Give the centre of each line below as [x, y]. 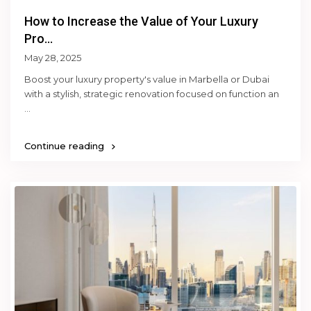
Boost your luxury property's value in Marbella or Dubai [147, 79]
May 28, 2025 [53, 57]
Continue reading [66, 145]
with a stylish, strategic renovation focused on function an [152, 93]
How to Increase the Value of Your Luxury [142, 21]
